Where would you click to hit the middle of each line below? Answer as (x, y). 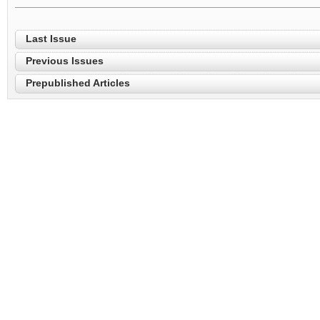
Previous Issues (65, 61)
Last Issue (51, 39)
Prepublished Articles (78, 83)
